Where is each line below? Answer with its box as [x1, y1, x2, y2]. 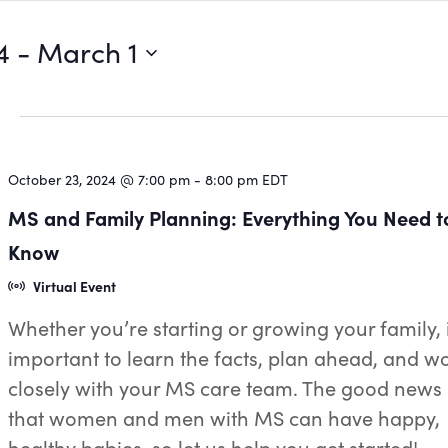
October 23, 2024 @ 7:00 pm [8, 170, 191, 189]
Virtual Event [32, 276, 116, 296]
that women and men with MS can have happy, [8, 404, 441, 431]
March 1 [37, 33, 138, 71]
